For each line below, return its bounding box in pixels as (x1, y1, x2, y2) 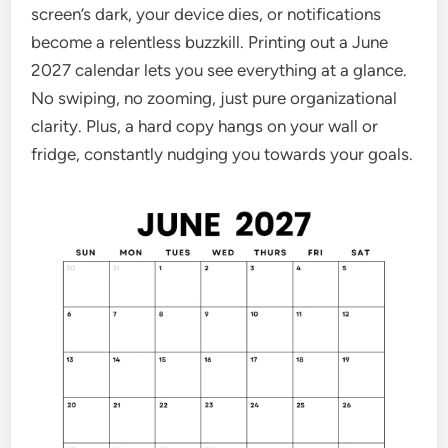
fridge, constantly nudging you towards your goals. (31, 144, 414, 164)
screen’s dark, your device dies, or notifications (31, 4, 382, 24)
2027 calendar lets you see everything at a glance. (31, 60, 408, 80)
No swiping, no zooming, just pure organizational (31, 88, 398, 108)
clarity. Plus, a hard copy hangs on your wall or (31, 116, 379, 136)
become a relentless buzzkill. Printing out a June (31, 32, 389, 52)
